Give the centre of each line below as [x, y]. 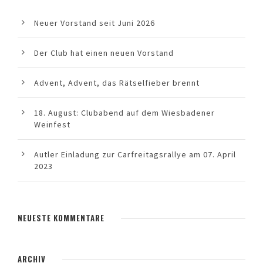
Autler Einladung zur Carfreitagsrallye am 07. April [135, 155]
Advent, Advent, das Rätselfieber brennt [117, 83]
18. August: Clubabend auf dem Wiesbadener [124, 113]
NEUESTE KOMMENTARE [61, 218]
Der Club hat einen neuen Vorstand [104, 53]
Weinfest [52, 125]
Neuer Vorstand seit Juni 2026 [95, 23]
